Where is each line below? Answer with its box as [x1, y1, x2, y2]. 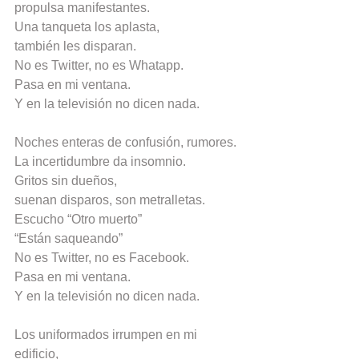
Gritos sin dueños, [14, 174, 117, 188]
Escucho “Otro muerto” [14, 212, 142, 227]
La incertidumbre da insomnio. [14, 155, 186, 169]
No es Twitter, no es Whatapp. [14, 58, 184, 73]
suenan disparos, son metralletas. [14, 193, 205, 208]
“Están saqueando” [14, 232, 123, 246]
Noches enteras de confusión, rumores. [14, 135, 236, 150]
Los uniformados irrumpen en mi [14, 328, 200, 342]
